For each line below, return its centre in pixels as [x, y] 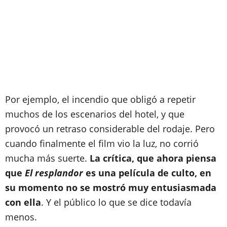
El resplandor [54, 173]
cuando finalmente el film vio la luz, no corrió [102, 143]
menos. [22, 217]
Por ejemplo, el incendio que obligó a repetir [100, 99]
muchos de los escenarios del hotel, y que [95, 114]
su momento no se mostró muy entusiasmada [111, 187]
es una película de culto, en [147, 173]
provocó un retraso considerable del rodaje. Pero [110, 129]
